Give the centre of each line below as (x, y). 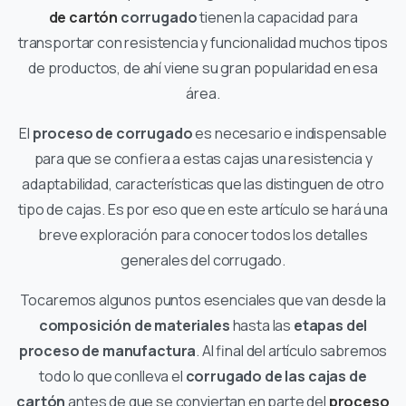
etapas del (330, 325)
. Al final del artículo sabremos (292, 350)
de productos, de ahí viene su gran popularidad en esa (203, 68)
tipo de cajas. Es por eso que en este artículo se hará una (203, 209)
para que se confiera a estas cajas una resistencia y (203, 158)
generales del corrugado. (203, 260)
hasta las (261, 325)
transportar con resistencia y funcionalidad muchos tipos (203, 42)
